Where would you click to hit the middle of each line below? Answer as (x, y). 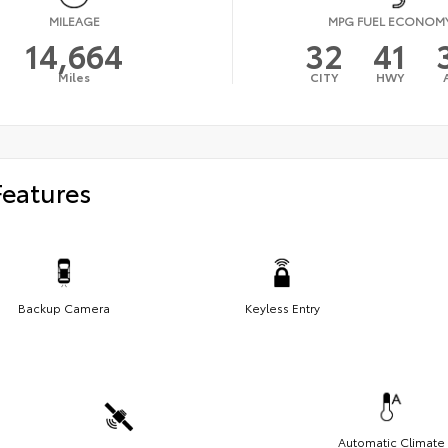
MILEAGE (74, 20)
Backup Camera (64, 307)
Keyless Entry (282, 307)
